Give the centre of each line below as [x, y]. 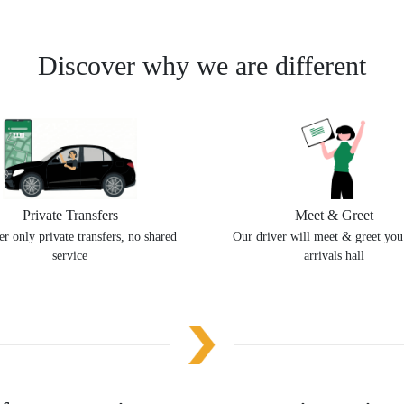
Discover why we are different [202, 65]
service [70, 256]
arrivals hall [334, 256]
